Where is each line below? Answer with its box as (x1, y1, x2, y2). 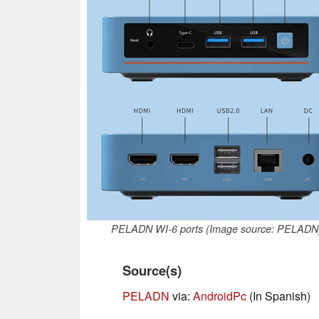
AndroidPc (193, 287, 246, 304)
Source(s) (122, 260, 182, 280)
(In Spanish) (246, 287, 310, 304)
